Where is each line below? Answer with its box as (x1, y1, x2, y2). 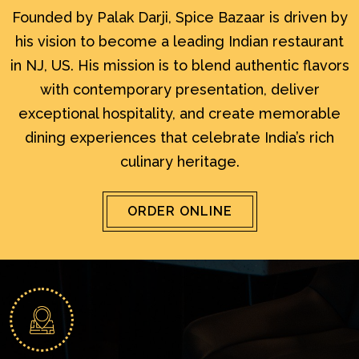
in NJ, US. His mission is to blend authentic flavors (10, 57, 349, 74)
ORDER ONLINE (127, 204, 232, 219)
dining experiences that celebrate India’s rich (25, 129, 334, 146)
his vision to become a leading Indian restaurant (15, 33, 344, 50)
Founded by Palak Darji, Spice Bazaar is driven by (11, 9, 348, 26)
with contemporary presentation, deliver (39, 81, 320, 98)
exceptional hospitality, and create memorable (18, 105, 341, 122)
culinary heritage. (119, 153, 240, 170)
